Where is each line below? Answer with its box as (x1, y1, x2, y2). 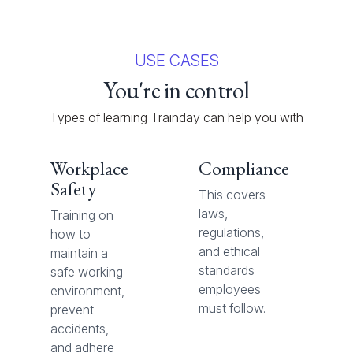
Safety (50, 176, 96, 202)
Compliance (199, 156, 289, 181)
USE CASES (134, 51, 219, 71)
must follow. (199, 300, 266, 317)
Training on (50, 207, 113, 224)
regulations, (199, 225, 264, 241)
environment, (50, 283, 124, 299)
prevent (50, 302, 94, 318)
